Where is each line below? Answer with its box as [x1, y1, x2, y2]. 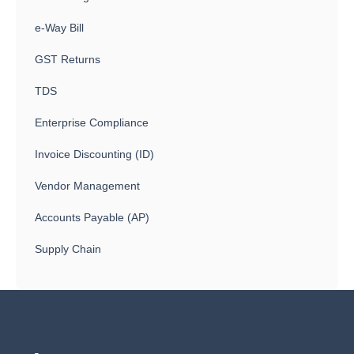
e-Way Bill [35, 21, 84, 34]
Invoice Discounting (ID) [35, 148, 154, 160]
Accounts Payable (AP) [35, 211, 149, 224]
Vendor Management [35, 179, 140, 192]
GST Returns [35, 53, 100, 66]
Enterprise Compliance [35, 116, 149, 129]
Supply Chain [35, 243, 101, 255]
